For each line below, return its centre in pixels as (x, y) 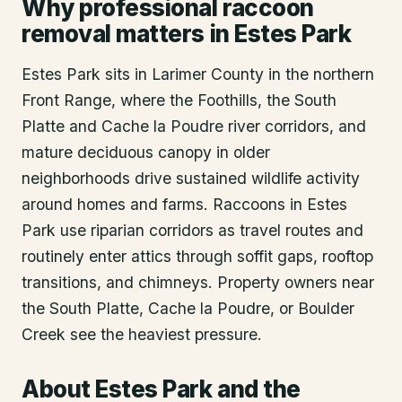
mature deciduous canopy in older (146, 152)
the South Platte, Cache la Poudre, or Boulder (188, 308)
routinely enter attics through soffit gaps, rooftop (197, 256)
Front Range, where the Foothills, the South (179, 100)
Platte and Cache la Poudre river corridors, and (194, 126)
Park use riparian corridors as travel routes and (192, 230)
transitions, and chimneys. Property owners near (198, 282)
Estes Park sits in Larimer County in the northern (198, 74)
